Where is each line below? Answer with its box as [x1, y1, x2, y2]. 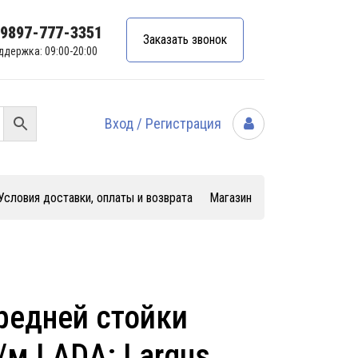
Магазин [209, 190, 252, 205]
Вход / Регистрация [105, 114, 225, 132]
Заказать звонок [143, 31, 227, 47]
